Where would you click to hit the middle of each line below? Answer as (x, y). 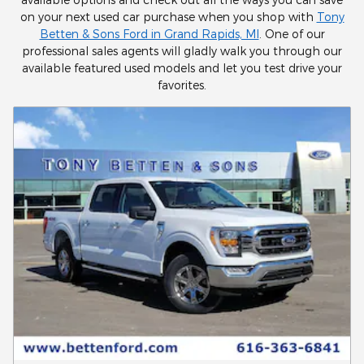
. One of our (292, 34)
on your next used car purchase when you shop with (168, 17)
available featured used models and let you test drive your (182, 68)
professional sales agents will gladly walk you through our (182, 51)
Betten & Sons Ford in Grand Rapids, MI (149, 34)
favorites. (182, 85)
